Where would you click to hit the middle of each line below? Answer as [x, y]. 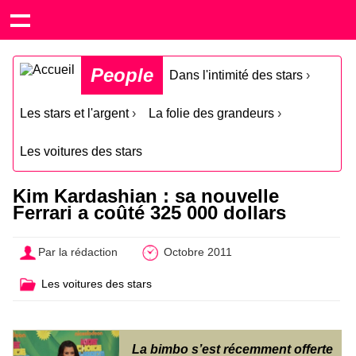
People [122, 75]
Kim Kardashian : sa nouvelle [146, 196]
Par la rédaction [78, 252]
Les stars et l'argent [74, 113]
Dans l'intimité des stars [236, 75]
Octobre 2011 [196, 252]
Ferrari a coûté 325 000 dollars [149, 213]
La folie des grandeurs [211, 113]
